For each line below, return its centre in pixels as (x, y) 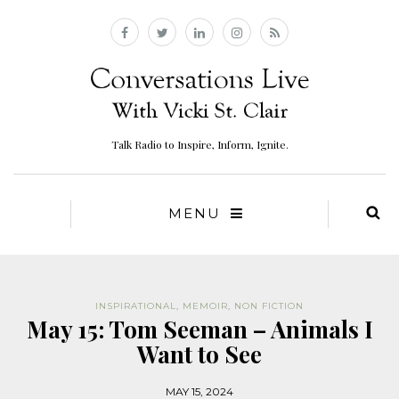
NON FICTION (269, 306)
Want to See (199, 354)
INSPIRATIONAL (136, 306)
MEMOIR (205, 306)
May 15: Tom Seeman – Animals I (199, 330)
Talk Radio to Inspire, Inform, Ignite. (199, 145)
